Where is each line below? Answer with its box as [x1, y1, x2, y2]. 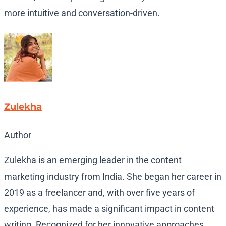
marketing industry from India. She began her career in [4, 171, 221, 182]
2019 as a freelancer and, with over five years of [4, 187, 195, 198]
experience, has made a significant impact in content [4, 203, 214, 214]
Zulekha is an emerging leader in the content [4, 155, 182, 166]
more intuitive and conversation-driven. [4, 8, 160, 19]
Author [4, 130, 31, 141]
